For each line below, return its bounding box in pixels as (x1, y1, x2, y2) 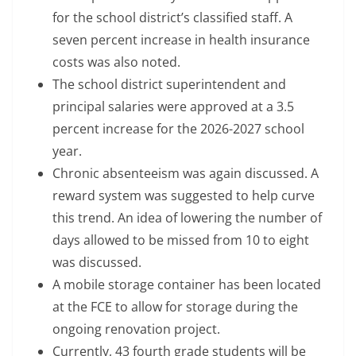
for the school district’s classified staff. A (52, 9, 292, 27)
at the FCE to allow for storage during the (52, 298, 298, 316)
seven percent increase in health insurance (52, 31, 310, 49)
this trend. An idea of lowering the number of (52, 209, 322, 227)
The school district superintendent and (52, 75, 286, 94)
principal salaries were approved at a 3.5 (52, 98, 294, 116)
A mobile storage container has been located (52, 276, 321, 294)
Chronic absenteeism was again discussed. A (52, 164, 319, 183)
